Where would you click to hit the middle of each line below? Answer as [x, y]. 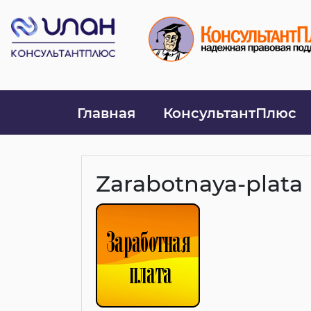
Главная [106, 113]
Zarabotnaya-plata [199, 183]
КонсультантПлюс [229, 113]
